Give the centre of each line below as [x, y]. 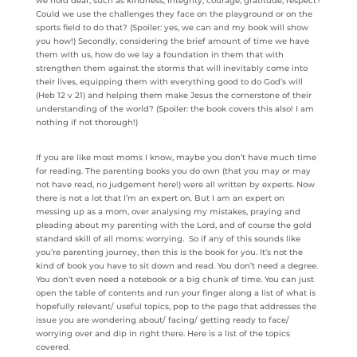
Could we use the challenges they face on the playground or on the [174, 14]
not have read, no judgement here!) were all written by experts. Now [175, 184]
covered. [54, 347]
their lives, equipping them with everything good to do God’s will [169, 81]
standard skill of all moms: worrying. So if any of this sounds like [168, 238]
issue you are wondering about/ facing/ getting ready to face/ [162, 320]
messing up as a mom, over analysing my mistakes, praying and [168, 211]
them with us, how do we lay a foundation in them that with [159, 54]
